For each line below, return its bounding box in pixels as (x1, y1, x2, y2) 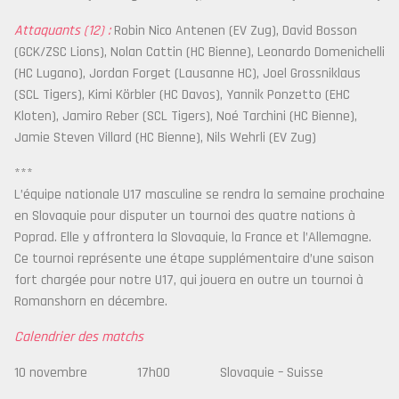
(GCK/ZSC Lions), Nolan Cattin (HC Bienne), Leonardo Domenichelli (14, 43, 385, 61)
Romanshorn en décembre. (14, 292, 167, 311)
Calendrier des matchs (14, 328, 143, 346)
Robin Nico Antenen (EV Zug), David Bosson (110, 21, 357, 40)
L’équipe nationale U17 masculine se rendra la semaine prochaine (14, 185, 385, 204)
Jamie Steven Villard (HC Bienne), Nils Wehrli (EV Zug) (14, 128, 316, 147)
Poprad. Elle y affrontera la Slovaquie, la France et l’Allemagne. (14, 228, 371, 247)
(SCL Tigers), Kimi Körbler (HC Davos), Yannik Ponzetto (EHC (14, 85, 350, 104)
